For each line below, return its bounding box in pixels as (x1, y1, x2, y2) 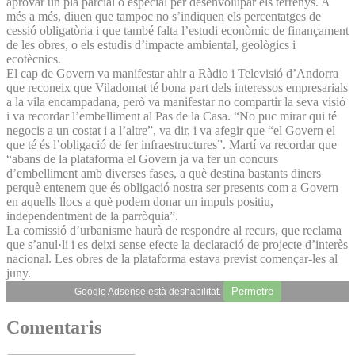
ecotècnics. (6, 52, 64, 66)
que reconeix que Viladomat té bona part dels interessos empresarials (6, 80, 348, 94)
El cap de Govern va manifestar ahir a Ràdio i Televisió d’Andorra (6, 66, 338, 80)
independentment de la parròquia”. (6, 208, 181, 223)
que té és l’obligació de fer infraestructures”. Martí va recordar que (6, 137, 337, 151)
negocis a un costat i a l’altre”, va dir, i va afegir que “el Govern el (6, 123, 335, 137)
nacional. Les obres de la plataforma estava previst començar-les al (6, 251, 338, 265)
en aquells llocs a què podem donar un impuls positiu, (6, 194, 273, 208)
